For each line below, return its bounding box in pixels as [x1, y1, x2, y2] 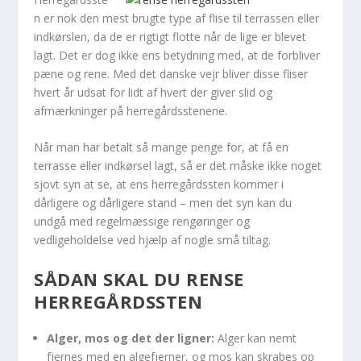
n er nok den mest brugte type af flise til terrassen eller [34, 10, 320, 26]
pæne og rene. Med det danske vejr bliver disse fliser [34, 66, 309, 81]
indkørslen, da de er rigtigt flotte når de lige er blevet [34, 29, 307, 44]
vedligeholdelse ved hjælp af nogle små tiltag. [34, 232, 272, 248]
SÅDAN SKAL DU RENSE [34, 266, 244, 291]
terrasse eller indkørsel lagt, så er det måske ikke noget [34, 158, 322, 174]
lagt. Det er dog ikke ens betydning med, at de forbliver [34, 48, 321, 63]
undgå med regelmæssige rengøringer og [34, 214, 251, 230]
